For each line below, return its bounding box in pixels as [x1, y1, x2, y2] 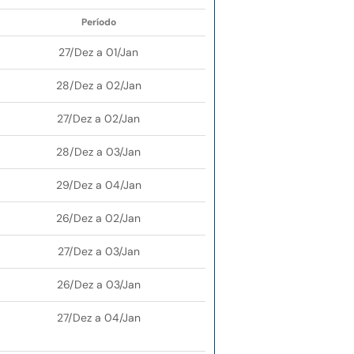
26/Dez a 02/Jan [56, 211, 141, 226]
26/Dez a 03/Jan [56, 277, 141, 292]
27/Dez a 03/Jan [57, 244, 140, 259]
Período [81, 16, 116, 29]
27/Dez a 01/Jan [58, 45, 138, 60]
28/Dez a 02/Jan [55, 78, 141, 93]
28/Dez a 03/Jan [56, 145, 141, 160]
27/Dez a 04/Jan [56, 311, 141, 326]
